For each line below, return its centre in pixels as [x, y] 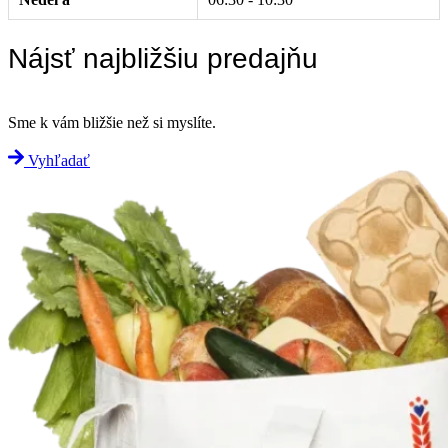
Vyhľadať [59, 161]
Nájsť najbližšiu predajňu [163, 58]
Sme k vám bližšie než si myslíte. [112, 123]
